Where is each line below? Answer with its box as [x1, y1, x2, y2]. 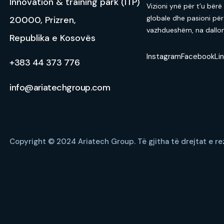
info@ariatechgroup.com [9, 81, 110, 93]
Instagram [146, 51, 181, 61]
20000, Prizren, [9, 14, 76, 26]
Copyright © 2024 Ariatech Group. [9, 136, 138, 146]
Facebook [181, 51, 215, 61]
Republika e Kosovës [9, 32, 98, 44]
